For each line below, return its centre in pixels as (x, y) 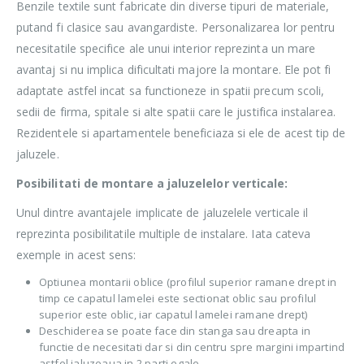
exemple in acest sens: (76, 255)
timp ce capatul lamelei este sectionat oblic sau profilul (178, 299)
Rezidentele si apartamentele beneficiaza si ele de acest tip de (181, 133)
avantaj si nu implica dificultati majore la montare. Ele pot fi (174, 70)
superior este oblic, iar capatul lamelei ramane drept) (173, 315)
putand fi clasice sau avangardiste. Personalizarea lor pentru (176, 28)
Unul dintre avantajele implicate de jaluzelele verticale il (162, 213)
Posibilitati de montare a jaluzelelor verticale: (152, 184)
